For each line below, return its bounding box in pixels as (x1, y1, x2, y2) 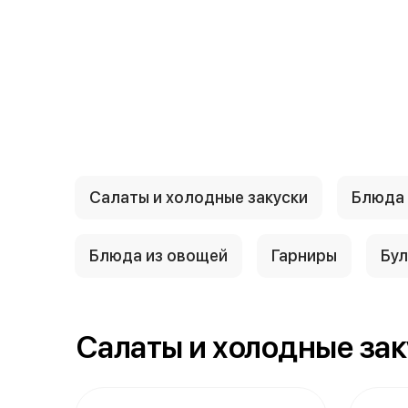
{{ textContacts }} (204, 28, 334, 48)
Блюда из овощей (89, 246, 228, 265)
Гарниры (271, 246, 337, 265)
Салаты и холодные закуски (89, 188, 308, 207)
